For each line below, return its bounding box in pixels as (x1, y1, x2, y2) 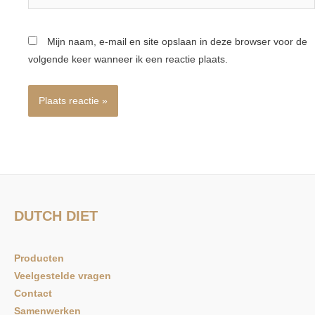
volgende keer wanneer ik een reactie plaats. (28, 54, 229, 65)
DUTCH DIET (14, 208, 98, 224)
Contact (14, 288, 52, 300)
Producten (14, 253, 64, 264)
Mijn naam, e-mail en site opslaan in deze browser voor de (47, 37, 308, 48)
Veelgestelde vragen (14, 271, 111, 282)
